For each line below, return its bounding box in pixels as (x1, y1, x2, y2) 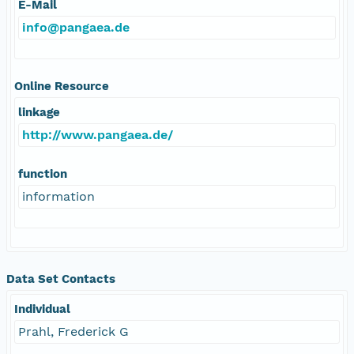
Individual (14, 301, 70, 316)
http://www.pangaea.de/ (22, 126, 173, 142)
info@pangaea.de (22, 19, 130, 35)
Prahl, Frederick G (18, 323, 129, 339)
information (22, 188, 95, 204)
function (18, 166, 67, 181)
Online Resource (14, 78, 109, 93)
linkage (18, 104, 60, 119)
